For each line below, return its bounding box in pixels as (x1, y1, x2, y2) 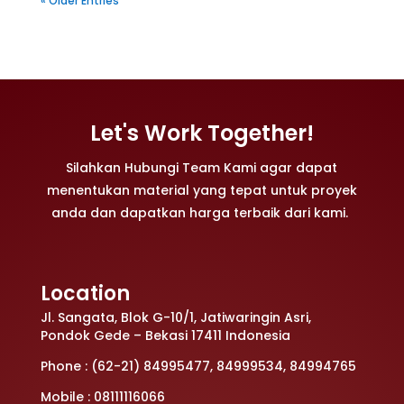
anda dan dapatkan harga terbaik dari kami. (51, 204, 353, 223)
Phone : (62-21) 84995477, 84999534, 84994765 (40, 357, 356, 376)
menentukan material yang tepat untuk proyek (46, 181, 357, 200)
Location (40, 280, 130, 308)
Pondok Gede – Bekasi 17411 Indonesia (40, 326, 290, 345)
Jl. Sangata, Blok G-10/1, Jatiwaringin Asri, (40, 308, 311, 327)
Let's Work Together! (89, 118, 314, 149)
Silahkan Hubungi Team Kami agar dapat (66, 159, 338, 178)
